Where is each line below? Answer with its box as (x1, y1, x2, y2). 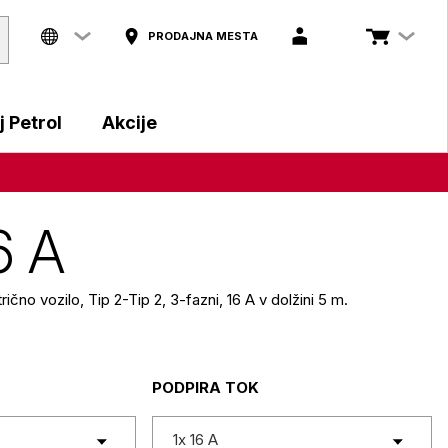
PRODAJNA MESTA (148, 28, 258, 43)
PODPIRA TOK (152, 378, 260, 397)
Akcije (102, 112, 157, 133)
